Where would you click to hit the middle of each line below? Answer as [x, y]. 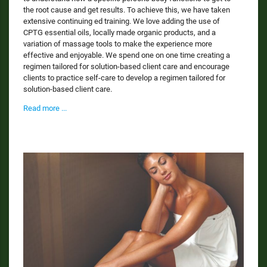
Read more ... [45, 108]
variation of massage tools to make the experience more [118, 44]
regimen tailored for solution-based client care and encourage [126, 66]
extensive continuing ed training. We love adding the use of [122, 21]
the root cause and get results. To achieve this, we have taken [127, 10]
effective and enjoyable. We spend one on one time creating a [127, 55]
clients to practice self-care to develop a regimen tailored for [124, 77]
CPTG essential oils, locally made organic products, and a [119, 32]
